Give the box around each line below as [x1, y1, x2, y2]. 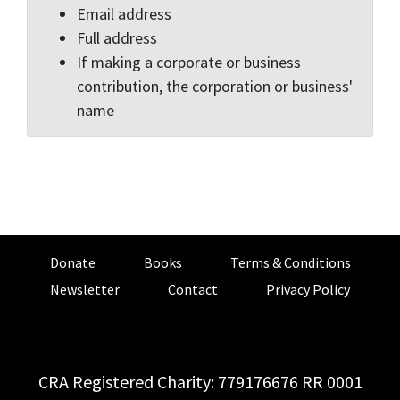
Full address [77, 27, 157, 48]
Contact [168, 279, 218, 298]
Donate [49, 253, 96, 271]
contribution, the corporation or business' [77, 75, 353, 96]
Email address [77, 3, 171, 24]
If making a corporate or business [77, 51, 301, 72]
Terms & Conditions [229, 253, 351, 271]
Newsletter [50, 279, 120, 298]
